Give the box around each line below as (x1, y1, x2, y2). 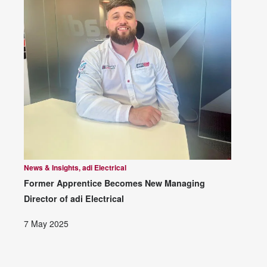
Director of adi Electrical (24, 193, 124, 205)
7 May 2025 (24, 217, 69, 229)
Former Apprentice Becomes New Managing (24, 177, 205, 190)
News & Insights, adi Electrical (24, 162, 126, 173)
